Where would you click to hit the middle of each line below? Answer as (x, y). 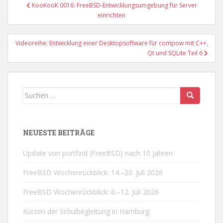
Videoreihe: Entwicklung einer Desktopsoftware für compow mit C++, (112, 43)
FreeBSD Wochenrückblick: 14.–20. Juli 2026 (93, 172)
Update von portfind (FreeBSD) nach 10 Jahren (98, 153)
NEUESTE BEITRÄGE (59, 132)
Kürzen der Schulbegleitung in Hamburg (86, 211)
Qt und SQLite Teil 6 (176, 53)
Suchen (35, 92)
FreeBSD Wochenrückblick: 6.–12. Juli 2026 (91, 192)
